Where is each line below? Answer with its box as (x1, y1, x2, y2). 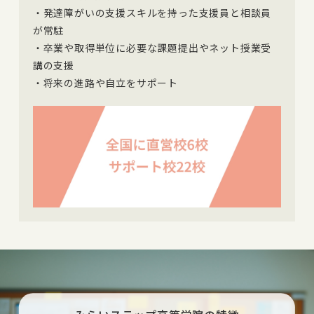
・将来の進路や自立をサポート (32, 75, 179, 90)
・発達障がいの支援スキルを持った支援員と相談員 (32, 5, 272, 20)
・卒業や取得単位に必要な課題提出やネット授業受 (32, 40, 272, 55)
